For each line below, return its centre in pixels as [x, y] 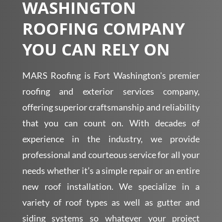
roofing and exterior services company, [111, 91]
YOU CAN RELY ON [96, 52]
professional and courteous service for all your [111, 154]
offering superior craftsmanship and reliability [111, 107]
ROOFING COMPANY [103, 31]
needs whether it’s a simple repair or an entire [111, 170]
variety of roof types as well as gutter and [111, 202]
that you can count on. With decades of [111, 123]
